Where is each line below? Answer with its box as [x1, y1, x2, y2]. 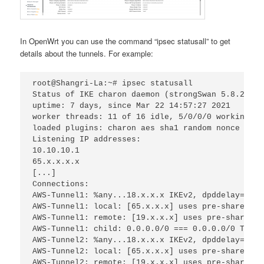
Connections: [32, 180, 90, 189]
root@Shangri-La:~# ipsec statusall [32, 79, 193, 88]
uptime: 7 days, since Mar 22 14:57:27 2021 [32, 101, 231, 110]
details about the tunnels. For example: [20, 48, 154, 60]
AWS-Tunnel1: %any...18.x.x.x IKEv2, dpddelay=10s [32, 191, 259, 200]
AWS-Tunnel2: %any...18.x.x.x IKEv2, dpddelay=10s [32, 236, 259, 245]
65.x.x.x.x [32, 157, 80, 166]
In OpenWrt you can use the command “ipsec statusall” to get [20, 35, 231, 47]
